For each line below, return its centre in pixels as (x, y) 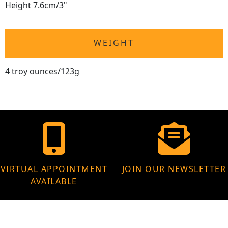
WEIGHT (114, 43)
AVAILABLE (54, 181)
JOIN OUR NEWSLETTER (174, 169)
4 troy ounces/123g (42, 71)
